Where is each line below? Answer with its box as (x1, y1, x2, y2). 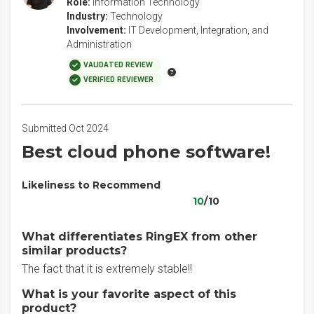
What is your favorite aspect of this (22, 287, 236, 301)
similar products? (22, 244, 127, 257)
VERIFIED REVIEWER (83, 75, 153, 84)
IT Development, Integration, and (128, 25, 268, 36)
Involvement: (67, 25, 126, 36)
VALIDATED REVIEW (83, 60, 153, 69)
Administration (67, 39, 132, 50)
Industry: (67, 11, 108, 22)
